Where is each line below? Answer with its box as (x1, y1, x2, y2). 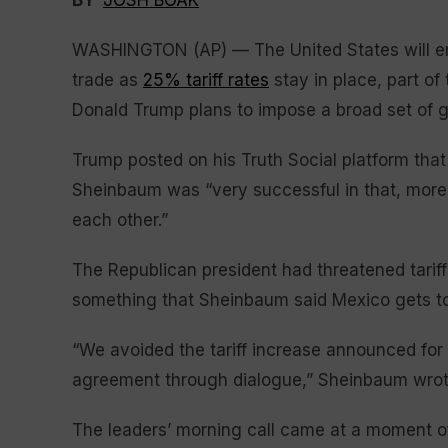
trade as (72, 70, 143, 90)
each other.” (72, 210, 168, 230)
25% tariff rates (143, 70, 269, 90)
